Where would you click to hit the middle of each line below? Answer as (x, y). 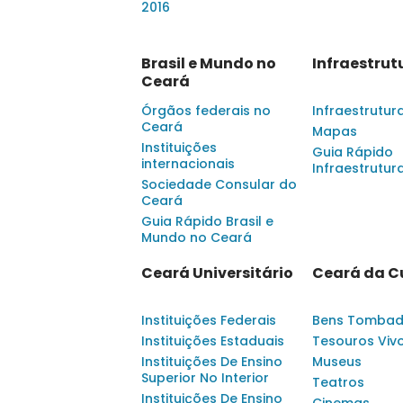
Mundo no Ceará (197, 237)
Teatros (338, 382)
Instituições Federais (209, 320)
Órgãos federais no (206, 110)
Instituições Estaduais (213, 340)
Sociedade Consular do (219, 184)
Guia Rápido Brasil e (207, 221)
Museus (337, 361)
